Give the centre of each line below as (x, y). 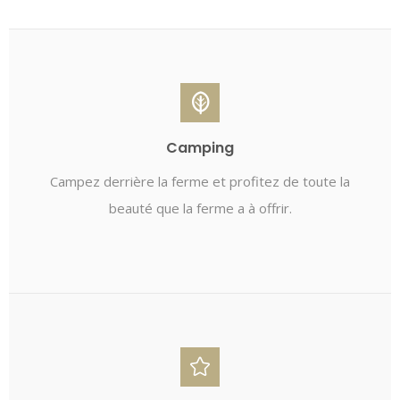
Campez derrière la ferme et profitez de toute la (200, 181)
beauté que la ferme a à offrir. (200, 208)
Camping (200, 148)
